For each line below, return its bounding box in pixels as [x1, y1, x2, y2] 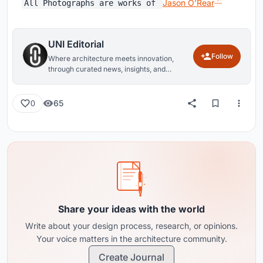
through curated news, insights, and [48, 64, 166, 73]
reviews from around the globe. [48, 75, 151, 84]
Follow [211, 51, 233, 60]
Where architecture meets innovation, [48, 53, 174, 63]
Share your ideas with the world [58, 203, 205, 215]
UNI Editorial [48, 38, 104, 50]
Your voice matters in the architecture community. [36, 233, 227, 244]
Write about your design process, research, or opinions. [25, 220, 238, 231]
